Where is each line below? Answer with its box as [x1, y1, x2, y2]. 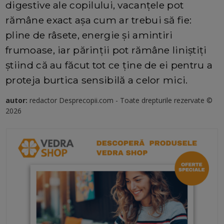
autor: [5, 95, 30, 105]
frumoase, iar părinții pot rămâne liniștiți [5, 43, 207, 56]
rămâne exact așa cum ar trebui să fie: [5, 13, 192, 26]
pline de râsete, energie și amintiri [5, 28, 173, 41]
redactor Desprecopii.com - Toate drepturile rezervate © [29, 95, 213, 105]
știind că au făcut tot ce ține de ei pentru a [5, 58, 213, 71]
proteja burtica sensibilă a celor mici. [5, 73, 188, 86]
